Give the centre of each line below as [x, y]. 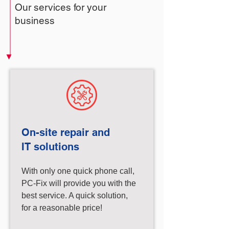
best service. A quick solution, [75, 196]
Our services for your [61, 7]
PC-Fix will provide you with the [79, 183]
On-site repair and [66, 132]
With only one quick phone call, [78, 171]
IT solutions [50, 147]
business [35, 20]
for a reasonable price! [62, 208]
